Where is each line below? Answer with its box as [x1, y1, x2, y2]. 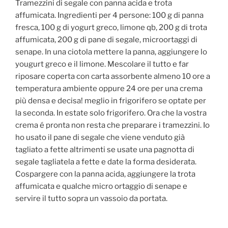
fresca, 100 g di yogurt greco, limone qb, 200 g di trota [15, 23, 207, 33]
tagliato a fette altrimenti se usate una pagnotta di [15, 145, 194, 155]
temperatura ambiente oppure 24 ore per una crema [15, 84, 203, 94]
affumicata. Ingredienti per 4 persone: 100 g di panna [15, 11, 204, 20]
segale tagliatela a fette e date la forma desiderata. [15, 157, 196, 167]
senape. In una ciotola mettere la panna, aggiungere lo [15, 47, 207, 57]
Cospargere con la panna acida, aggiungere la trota [15, 169, 195, 179]
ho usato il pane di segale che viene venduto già [15, 133, 185, 142]
